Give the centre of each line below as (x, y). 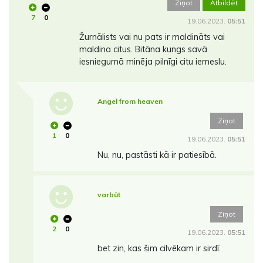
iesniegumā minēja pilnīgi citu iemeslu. (153, 62)
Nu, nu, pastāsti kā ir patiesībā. (157, 155)
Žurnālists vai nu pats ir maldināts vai (152, 37)
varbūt (109, 195)
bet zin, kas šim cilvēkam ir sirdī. (159, 249)
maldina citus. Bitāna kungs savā (143, 50)
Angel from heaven (130, 102)
